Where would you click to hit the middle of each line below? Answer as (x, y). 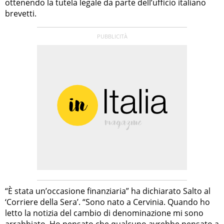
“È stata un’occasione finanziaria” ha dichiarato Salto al (108, 191)
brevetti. (21, 13)
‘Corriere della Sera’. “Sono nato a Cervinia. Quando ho (107, 202)
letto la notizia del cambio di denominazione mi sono (104, 213)
